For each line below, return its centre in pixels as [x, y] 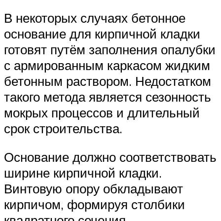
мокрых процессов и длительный [102, 113]
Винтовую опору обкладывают [93, 188]
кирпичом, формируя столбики [94, 204]
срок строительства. [63, 129]
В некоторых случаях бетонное [95, 18]
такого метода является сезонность [108, 97]
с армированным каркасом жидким [107, 65]
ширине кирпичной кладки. [83, 172]
